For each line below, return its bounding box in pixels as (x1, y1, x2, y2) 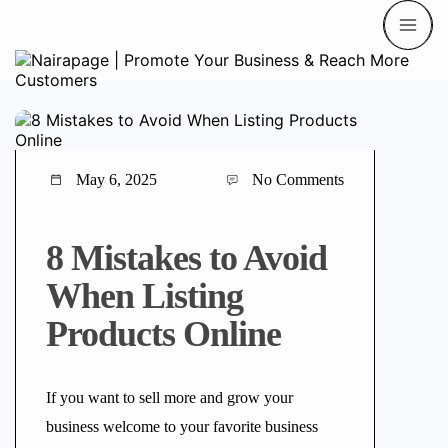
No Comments (252, 171, 344, 188)
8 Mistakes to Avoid (46, 238, 327, 278)
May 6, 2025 (76, 171, 157, 188)
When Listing (46, 276, 243, 316)
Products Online (46, 314, 281, 354)
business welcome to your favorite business (46, 418, 318, 435)
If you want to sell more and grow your (46, 389, 293, 406)
